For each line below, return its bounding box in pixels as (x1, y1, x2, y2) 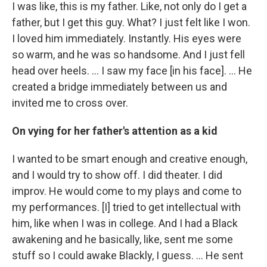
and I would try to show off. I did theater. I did (12, 168, 222, 181)
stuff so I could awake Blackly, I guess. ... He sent (12, 249, 243, 262)
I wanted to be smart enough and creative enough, (12, 152, 247, 165)
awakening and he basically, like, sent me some (12, 232, 233, 246)
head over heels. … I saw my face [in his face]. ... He (12, 64, 252, 77)
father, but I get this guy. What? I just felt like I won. (12, 15, 250, 29)
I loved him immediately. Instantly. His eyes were (12, 32, 241, 45)
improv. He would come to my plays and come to (12, 184, 241, 197)
